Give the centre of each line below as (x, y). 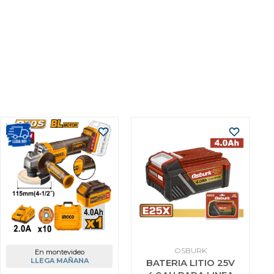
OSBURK (190, 250)
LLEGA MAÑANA (59, 261)
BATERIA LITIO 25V (190, 263)
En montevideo (59, 252)
